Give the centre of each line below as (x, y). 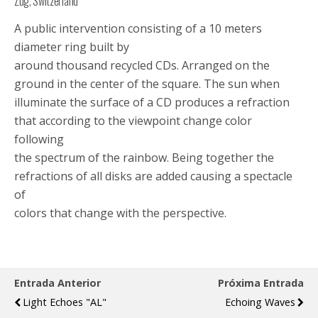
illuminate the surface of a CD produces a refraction (152, 102)
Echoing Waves (260, 302)
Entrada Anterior (57, 283)
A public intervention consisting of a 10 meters (138, 28)
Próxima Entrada (261, 283)
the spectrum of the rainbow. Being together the (144, 158)
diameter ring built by (72, 47)
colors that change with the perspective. (120, 213)
